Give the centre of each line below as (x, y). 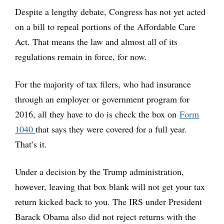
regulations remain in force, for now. (81, 57)
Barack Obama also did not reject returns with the (105, 217)
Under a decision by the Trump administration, (99, 172)
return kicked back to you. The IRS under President (108, 202)
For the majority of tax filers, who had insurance (103, 84)
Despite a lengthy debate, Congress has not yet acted (110, 12)
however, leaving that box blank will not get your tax (110, 187)
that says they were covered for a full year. (111, 129)
